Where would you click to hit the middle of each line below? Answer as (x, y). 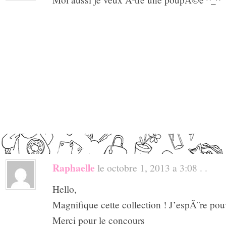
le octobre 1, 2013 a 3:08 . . (151, 168)
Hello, (65, 189)
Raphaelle (74, 168)
